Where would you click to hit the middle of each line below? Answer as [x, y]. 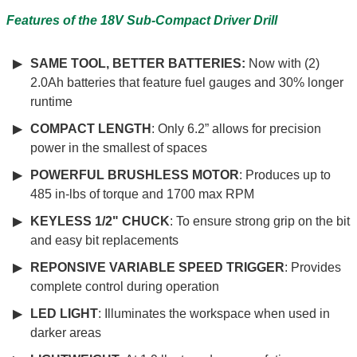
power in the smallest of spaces [118, 148]
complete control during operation [124, 287]
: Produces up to [284, 175]
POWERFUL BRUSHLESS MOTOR [134, 175]
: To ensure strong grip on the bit [259, 222]
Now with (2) [284, 64]
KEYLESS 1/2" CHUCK [100, 222]
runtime [53, 102]
